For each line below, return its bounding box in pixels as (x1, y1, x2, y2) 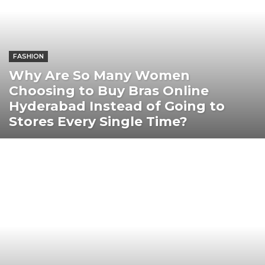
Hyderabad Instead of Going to (9, 98, 225, 114)
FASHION (13, 51, 44, 60)
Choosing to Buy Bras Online (9, 82, 209, 99)
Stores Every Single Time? (9, 113, 188, 130)
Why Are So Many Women (9, 67, 190, 83)
